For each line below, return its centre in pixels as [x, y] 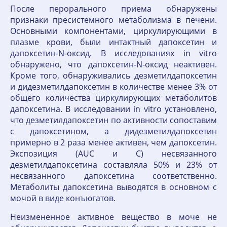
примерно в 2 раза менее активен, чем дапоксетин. [113, 143]
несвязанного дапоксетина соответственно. [113, 176]
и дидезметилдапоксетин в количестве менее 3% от [113, 87]
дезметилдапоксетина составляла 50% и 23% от [113, 165]
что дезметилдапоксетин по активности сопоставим [113, 120]
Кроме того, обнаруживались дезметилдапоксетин [113, 76]
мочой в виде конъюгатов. [63, 198]
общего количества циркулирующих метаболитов [113, 98]
